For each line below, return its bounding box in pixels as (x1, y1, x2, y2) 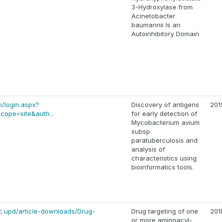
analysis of (131, 145, 165, 154)
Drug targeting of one (131, 207, 198, 216)
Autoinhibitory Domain (131, 30, 199, 38)
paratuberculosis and (131, 136, 198, 145)
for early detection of (131, 110, 197, 118)
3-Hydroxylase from (131, 3, 193, 11)
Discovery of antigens (131, 101, 199, 109)
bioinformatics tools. (131, 163, 194, 171)
